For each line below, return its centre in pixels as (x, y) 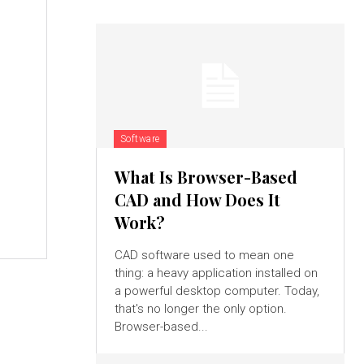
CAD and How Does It (197, 200)
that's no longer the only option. (200, 309)
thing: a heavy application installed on (216, 273)
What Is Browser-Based (206, 177)
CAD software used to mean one (204, 256)
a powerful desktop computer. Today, (217, 291)
